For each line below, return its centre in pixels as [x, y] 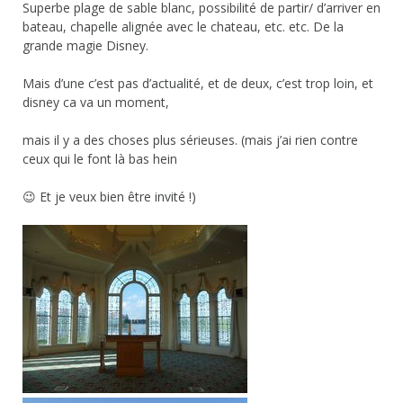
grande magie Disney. [85, 46]
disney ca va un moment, [96, 103]
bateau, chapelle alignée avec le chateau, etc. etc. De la [183, 27]
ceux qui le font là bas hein [100, 159]
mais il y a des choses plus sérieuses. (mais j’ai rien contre [190, 140]
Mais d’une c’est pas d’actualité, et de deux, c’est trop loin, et [198, 84]
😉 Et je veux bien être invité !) [109, 197]
